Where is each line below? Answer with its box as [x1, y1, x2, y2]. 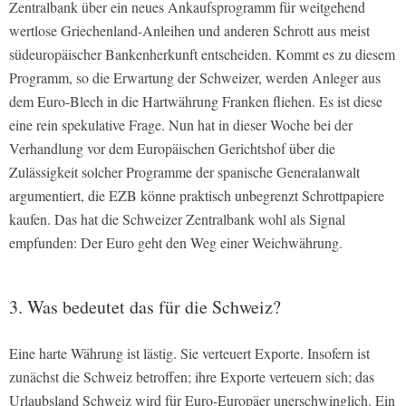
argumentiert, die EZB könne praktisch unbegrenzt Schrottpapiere [9, 185, 384, 205]
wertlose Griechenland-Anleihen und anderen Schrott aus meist [9, 20, 370, 40]
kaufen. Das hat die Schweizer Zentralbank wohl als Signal [9, 208, 345, 228]
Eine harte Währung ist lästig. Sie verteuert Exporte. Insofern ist [9, 343, 370, 362]
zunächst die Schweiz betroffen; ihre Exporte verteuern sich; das [9, 366, 374, 386]
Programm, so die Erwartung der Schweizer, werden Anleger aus [9, 67, 381, 87]
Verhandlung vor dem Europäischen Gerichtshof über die [9, 138, 335, 158]
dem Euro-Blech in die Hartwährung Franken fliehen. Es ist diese [9, 91, 382, 111]
